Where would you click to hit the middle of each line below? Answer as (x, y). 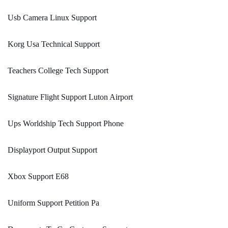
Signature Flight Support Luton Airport (70, 97)
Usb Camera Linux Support (52, 18)
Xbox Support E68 (38, 177)
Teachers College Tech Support (58, 71)
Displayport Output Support (52, 150)
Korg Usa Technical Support (54, 44)
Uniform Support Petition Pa (53, 203)
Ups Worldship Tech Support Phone (66, 124)
